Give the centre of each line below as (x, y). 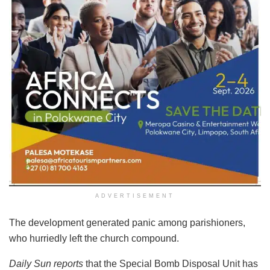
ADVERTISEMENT (135, 196)
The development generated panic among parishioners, (127, 223)
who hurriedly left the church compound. (94, 239)
